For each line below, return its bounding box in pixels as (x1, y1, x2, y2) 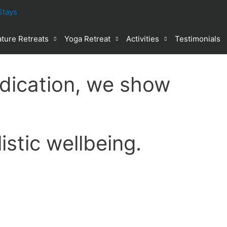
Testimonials (175, 33, 220, 44)
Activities (126, 33, 159, 44)
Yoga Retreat (64, 33, 110, 44)
